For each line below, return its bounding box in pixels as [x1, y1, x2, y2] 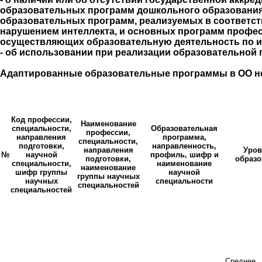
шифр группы [15, 168, 67, 177]
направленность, [152, 142, 216, 151]
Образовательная [151, 124, 218, 133]
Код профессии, [11, 115, 72, 125]
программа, [162, 133, 206, 142]
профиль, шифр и [150, 150, 219, 160]
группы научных [77, 172, 140, 181]
